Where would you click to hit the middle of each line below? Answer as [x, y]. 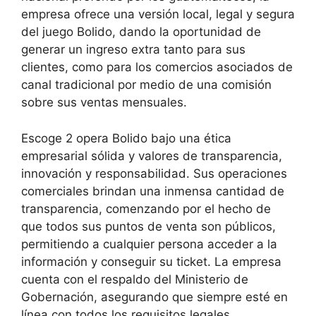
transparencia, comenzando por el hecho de [146, 208]
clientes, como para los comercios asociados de [157, 67]
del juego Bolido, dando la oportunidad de [141, 32]
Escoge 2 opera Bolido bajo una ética [126, 138]
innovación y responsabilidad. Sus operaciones [154, 173]
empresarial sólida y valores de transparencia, [152, 156]
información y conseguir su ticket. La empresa [151, 261]
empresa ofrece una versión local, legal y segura [158, 14]
